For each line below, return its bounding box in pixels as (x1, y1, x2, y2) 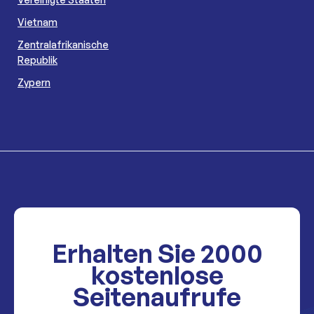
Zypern (18, 76, 50, 88)
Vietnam (18, 15, 57, 28)
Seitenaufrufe (73, 280, 241, 313)
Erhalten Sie (51, 237, 200, 269)
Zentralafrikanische (18, 38, 109, 50)
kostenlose (90, 259, 224, 291)
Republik (18, 53, 57, 66)
